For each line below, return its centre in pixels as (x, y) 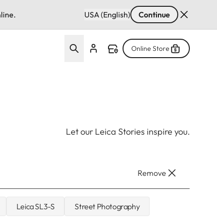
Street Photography (107, 206)
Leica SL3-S (35, 206)
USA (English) (107, 15)
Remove (152, 173)
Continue (154, 15)
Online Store (150, 48)
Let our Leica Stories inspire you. (128, 131)
